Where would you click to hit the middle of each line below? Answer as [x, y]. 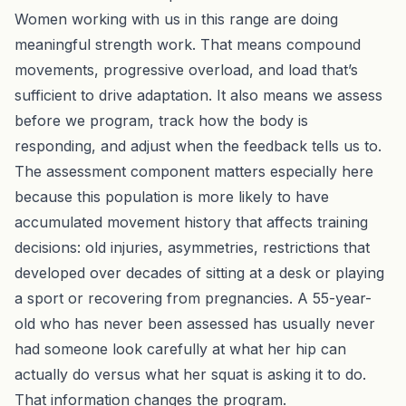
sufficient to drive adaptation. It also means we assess [198, 95]
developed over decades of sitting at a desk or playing [199, 272]
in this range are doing [259, 19]
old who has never [81, 323]
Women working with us [97, 19]
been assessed [198, 323]
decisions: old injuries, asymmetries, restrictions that [192, 247]
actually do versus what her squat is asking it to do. [190, 374]
